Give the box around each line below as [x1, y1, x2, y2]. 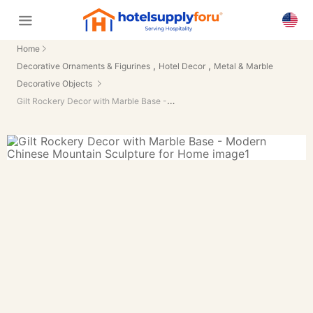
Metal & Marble [214, 61, 273, 71]
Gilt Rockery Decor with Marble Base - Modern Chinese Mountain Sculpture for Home [167, 94, 175, 106]
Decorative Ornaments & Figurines [17, 61, 150, 71]
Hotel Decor [159, 61, 205, 71]
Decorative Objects [17, 78, 92, 89]
